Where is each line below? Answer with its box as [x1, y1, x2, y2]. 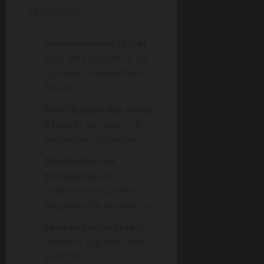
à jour [44, 118, 71, 131]
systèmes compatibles [44, 67, 143, 80]
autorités [44, 250, 84, 263]
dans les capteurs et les [44, 52, 148, 65]
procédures [44, 169, 96, 182]
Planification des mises [44, 103, 152, 116]
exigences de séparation [44, 199, 151, 212]
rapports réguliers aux [44, 235, 143, 248]
